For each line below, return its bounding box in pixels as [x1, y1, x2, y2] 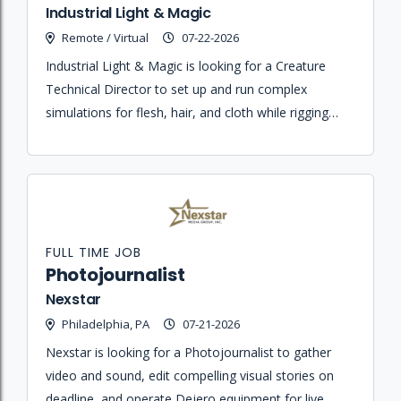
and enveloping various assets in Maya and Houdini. [46, 126, 345, 144]
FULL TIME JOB [46, 243, 141, 261]
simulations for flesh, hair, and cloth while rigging [46, 103, 328, 121]
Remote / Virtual [62, 29, 149, 46]
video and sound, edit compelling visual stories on [46, 366, 334, 384]
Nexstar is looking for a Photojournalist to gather [46, 343, 331, 361]
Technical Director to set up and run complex [46, 80, 307, 98]
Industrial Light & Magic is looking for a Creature [46, 56, 326, 74]
